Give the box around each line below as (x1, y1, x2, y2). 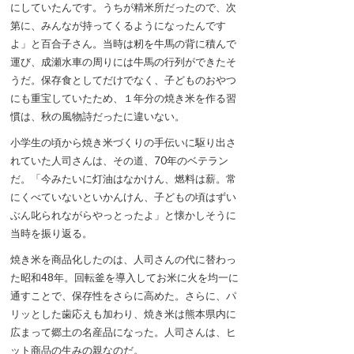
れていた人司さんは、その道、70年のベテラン (10, 154, 228, 168)
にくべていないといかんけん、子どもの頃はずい (10, 190, 236, 204)
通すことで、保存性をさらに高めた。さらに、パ (10, 289, 236, 303)
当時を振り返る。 (10, 227, 92, 240)
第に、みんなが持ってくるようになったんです (10, 19, 226, 32)
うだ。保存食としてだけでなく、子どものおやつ (10, 73, 236, 87)
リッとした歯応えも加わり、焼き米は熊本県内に (10, 307, 236, 321)
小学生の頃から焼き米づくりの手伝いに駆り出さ (10, 136, 236, 149)
